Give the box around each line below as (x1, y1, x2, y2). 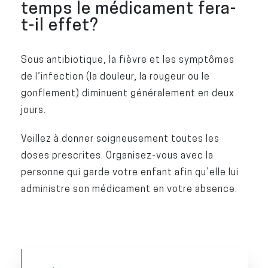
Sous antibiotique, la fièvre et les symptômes (20, 54, 234, 65)
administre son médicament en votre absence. (20, 183, 237, 194)
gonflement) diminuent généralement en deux (20, 87, 234, 98)
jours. (20, 104, 46, 115)
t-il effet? (20, 14, 99, 34)
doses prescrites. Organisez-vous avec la (20, 150, 214, 160)
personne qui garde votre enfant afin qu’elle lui (20, 166, 239, 177)
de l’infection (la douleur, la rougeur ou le (20, 71, 210, 81)
